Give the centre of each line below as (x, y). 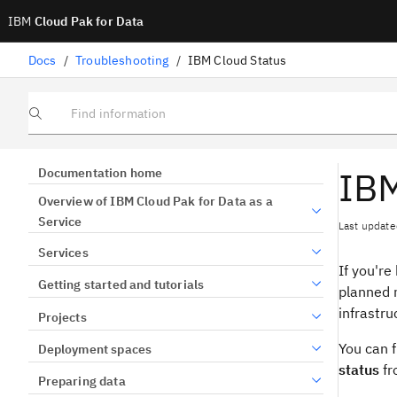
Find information (70, 119)
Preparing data (82, 381)
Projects (62, 317)
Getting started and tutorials (121, 285)
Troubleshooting (122, 60)
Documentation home (100, 173)
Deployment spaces (95, 349)
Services (63, 252)
